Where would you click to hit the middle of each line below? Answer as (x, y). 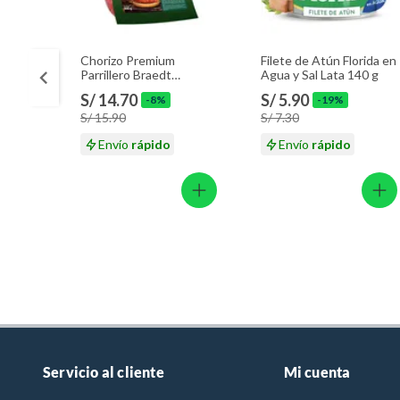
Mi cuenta (317, 372)
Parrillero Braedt (126, 75)
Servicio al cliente (104, 372)
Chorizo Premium (128, 61)
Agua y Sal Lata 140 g (320, 75)
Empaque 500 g (123, 89)
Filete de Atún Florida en (329, 61)
